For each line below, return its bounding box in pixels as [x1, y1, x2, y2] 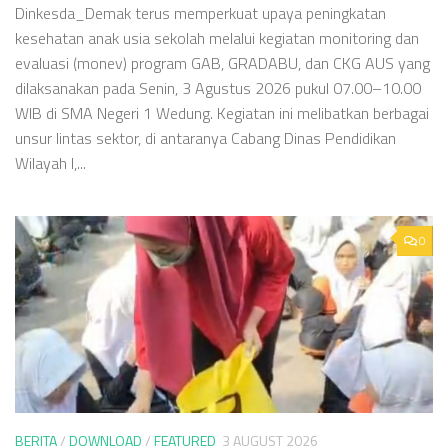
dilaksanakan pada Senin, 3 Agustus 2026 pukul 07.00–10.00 [15, 76, 421, 101]
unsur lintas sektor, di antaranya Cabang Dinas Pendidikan [15, 126, 396, 151]
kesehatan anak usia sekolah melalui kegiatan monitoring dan [15, 26, 419, 51]
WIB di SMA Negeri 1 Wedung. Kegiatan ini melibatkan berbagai [15, 101, 429, 126]
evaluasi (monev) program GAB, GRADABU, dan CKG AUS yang [15, 51, 430, 76]
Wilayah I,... [15, 151, 86, 176]
